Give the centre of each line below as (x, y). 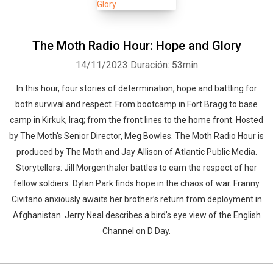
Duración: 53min (164, 65)
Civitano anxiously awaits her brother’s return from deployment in (136, 199)
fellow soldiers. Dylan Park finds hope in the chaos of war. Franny (136, 183)
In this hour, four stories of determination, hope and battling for (136, 88)
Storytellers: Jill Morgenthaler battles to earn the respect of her (136, 168)
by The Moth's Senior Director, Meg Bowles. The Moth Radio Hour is (136, 136)
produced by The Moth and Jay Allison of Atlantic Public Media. (136, 152)
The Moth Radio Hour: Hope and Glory (136, 46)
